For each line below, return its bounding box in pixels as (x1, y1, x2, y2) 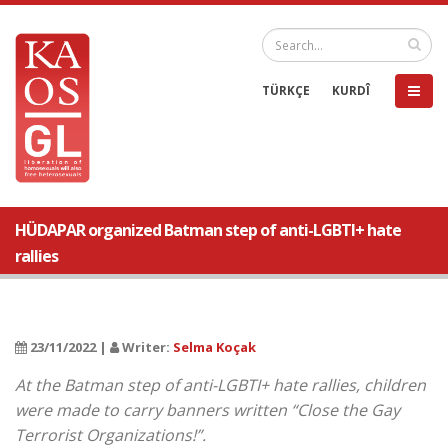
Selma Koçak (173, 338, 256, 356)
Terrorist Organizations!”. (15, 424, 206, 446)
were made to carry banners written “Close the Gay (15, 399, 400, 421)
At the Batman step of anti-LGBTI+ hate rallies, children (15, 374, 426, 396)
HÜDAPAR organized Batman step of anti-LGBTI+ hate (15, 219, 401, 241)
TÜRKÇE (262, 82, 310, 98)
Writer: (119, 338, 173, 356)
